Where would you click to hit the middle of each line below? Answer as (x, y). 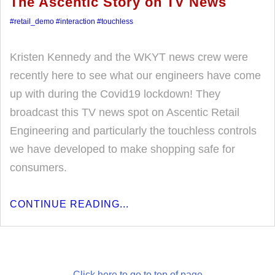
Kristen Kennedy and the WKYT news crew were (129, 57)
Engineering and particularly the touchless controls (133, 131)
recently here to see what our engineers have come (135, 76)
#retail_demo (32, 21)
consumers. (38, 168)
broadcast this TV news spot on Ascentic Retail (125, 112)
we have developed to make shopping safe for (122, 149)
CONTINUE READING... (69, 204)
